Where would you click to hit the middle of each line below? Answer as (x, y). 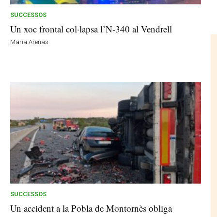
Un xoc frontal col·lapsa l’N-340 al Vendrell (91, 29)
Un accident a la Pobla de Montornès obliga (91, 208)
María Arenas (30, 42)
